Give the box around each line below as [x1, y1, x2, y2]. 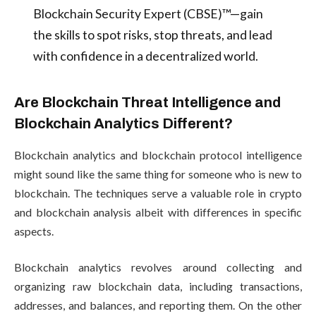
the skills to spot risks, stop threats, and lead [32, 26, 272, 42]
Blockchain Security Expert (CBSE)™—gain [32, 5, 263, 21]
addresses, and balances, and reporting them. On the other [14, 298, 302, 312]
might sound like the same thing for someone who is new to [14, 166, 302, 181]
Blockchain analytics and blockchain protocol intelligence [14, 147, 302, 162]
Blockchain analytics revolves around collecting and [14, 260, 302, 274]
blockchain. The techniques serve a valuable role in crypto [14, 186, 302, 200]
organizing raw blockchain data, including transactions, [14, 279, 302, 293]
